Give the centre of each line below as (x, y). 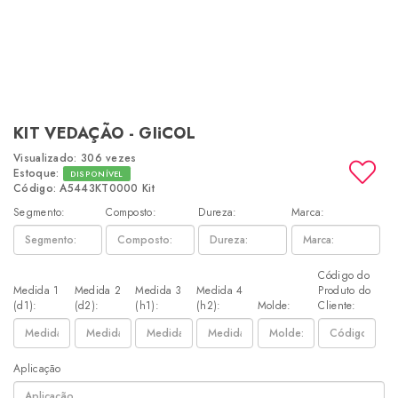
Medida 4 (220, 291)
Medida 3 (159, 291)
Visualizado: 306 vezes (75, 158)
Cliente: (337, 306)
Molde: (274, 306)
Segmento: (40, 212)
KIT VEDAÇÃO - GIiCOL (104, 133)
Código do (344, 275)
